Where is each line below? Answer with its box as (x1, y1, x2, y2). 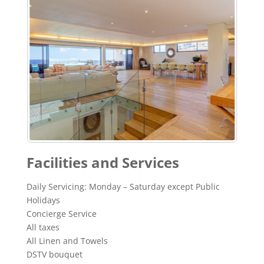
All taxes (26, 221, 60, 233)
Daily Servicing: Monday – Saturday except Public (26, 180, 220, 192)
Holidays (26, 194, 60, 206)
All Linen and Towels (26, 235, 108, 246)
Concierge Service (26, 207, 97, 219)
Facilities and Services (26, 152, 179, 172)
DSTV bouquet (26, 248, 82, 260)
